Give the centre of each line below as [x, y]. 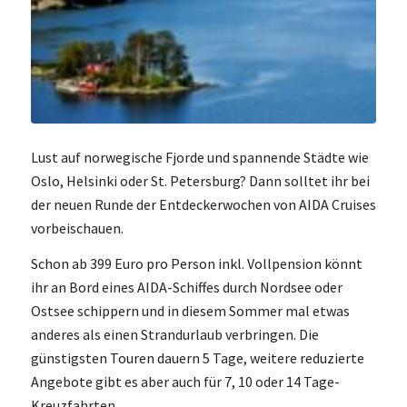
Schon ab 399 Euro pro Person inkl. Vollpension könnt [196, 264]
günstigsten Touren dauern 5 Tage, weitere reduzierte [197, 358]
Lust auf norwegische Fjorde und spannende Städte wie [199, 157]
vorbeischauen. [77, 228]
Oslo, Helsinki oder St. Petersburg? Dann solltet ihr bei [200, 180]
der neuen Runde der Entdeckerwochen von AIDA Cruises [203, 204]
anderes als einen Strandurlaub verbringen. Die [174, 335]
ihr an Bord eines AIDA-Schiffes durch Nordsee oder [186, 288]
